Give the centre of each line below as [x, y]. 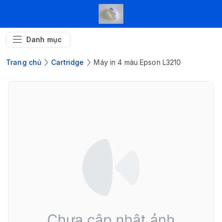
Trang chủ [24, 62]
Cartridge [68, 62]
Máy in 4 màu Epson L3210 [138, 62]
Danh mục [44, 39]
